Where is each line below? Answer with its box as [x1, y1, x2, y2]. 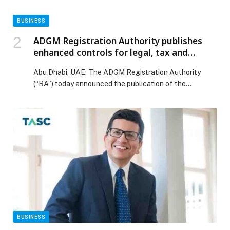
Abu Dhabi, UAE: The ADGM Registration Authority [33, 68, 201, 77]
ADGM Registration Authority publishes [33, 35, 202, 47]
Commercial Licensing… [33, 91, 111, 100]
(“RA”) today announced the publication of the [33, 80, 186, 88]
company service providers [33, 59, 147, 71]
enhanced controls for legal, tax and [33, 47, 188, 59]
